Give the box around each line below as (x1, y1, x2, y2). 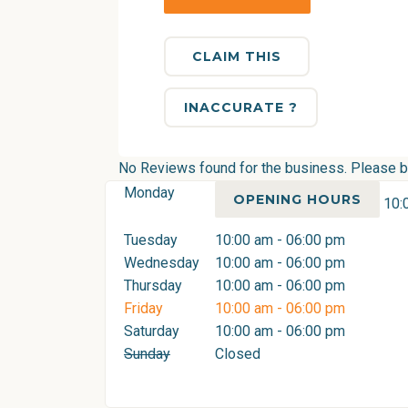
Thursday (124, 277, 182, 294)
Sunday (124, 345, 170, 362)
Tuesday (124, 231, 178, 249)
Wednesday (124, 254, 199, 271)
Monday (124, 184, 175, 201)
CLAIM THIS (192, 48, 281, 65)
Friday (124, 300, 163, 317)
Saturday (124, 322, 179, 340)
